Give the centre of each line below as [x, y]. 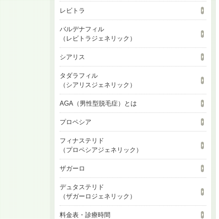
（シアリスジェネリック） [98, 85]
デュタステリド [82, 187]
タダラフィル [79, 76]
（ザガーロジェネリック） [98, 196]
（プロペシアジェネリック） [101, 150]
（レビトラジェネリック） [98, 38]
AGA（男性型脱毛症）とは [98, 103]
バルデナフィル [82, 29]
